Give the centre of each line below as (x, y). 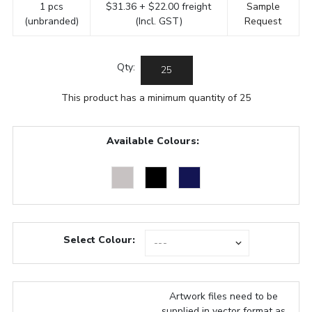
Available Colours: (153, 141)
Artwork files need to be (224, 296)
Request (263, 21)
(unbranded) (51, 21)
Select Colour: (99, 240)
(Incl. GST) (158, 21)
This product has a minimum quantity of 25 (156, 97)
